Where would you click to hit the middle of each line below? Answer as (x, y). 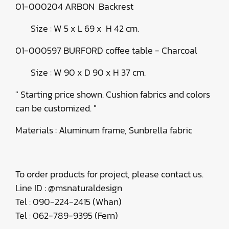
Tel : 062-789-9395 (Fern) (67, 215)
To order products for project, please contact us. (109, 174)
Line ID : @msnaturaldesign (69, 188)
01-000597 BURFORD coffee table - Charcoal (106, 50)
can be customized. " (56, 108)
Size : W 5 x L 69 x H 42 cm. (86, 28)
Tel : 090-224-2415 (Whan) (68, 202)
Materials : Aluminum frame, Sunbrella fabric (104, 130)
